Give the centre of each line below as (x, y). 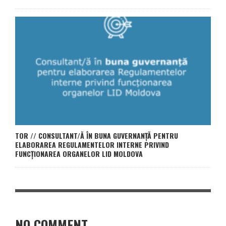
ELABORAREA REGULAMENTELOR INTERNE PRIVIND (92, 145)
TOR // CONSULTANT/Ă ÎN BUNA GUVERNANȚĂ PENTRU (97, 136)
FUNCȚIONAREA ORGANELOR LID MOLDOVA (79, 154)
